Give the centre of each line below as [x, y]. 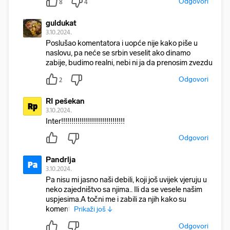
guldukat [61, 23]
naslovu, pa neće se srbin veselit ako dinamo [118, 53]
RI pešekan [65, 101]
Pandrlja [61, 160]
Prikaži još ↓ [93, 209]
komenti [60, 209]
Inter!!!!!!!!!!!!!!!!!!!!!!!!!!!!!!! [85, 121]
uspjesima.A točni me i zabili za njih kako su [116, 199]
